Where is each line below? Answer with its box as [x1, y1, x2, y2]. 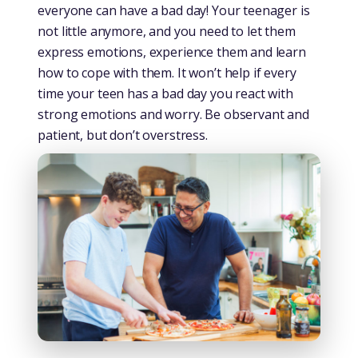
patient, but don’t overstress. [38, 125, 208, 144]
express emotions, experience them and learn [38, 42, 306, 61]
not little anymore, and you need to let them [38, 22, 296, 40]
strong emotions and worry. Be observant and [38, 105, 309, 123]
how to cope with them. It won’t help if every [38, 63, 296, 82]
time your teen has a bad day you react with [38, 84, 293, 102]
